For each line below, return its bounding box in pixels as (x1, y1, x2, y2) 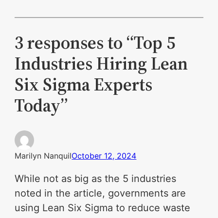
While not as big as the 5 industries (15, 173, 177, 185)
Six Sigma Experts (15, 73, 153, 97)
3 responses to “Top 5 (15, 31, 176, 55)
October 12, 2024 (72, 151, 137, 161)
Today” (15, 93, 68, 118)
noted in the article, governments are (15, 187, 186, 200)
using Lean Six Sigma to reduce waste (15, 202, 191, 214)
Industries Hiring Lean (15, 52, 188, 76)
